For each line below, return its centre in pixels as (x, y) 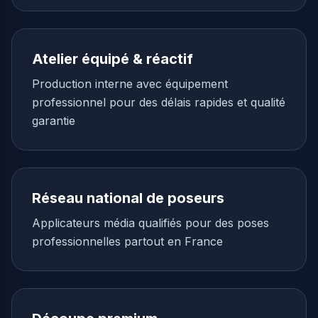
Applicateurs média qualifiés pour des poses (150, 223)
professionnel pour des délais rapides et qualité (159, 102)
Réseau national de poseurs (128, 198)
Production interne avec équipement (130, 84)
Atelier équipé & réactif (113, 59)
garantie (54, 121)
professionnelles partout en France (127, 241)
